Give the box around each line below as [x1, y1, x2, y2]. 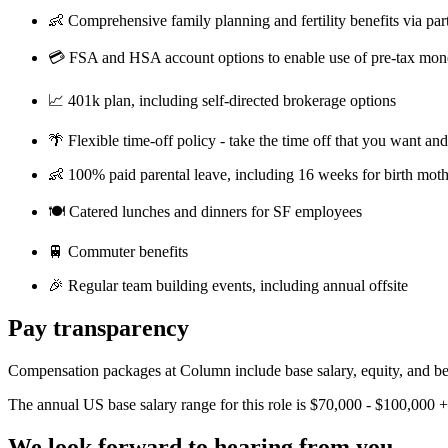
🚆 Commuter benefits [48, 242, 188, 260]
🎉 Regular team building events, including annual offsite [48, 276, 408, 294]
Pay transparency [8, 314, 189, 341]
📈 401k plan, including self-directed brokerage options [48, 91, 396, 109]
